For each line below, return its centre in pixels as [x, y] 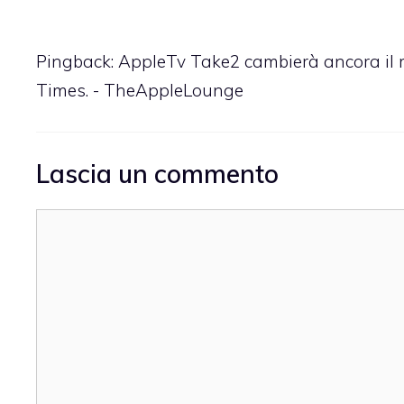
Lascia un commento [157, 173]
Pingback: [77, 62]
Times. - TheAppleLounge [140, 91]
